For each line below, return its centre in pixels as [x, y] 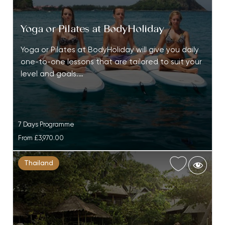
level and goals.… [52, 74]
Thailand [38, 163]
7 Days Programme [46, 125]
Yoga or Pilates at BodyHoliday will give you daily [109, 50]
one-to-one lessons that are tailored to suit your [111, 62]
